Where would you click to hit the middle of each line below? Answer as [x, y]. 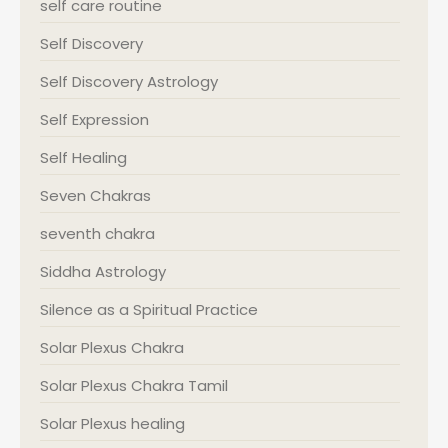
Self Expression [94, 119]
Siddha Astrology [103, 271]
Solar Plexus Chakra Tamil [134, 385]
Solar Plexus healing [112, 423]
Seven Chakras [95, 195]
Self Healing [83, 157]
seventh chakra [97, 233]
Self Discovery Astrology [129, 81]
